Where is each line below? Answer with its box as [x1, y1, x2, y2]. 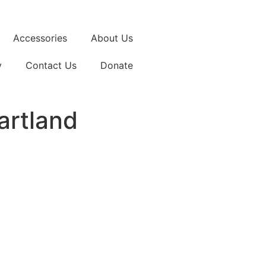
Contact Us [26, 59, 77, 71]
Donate [100, 59, 133, 71]
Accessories [13, 32, 67, 44]
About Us [91, 32, 133, 44]
